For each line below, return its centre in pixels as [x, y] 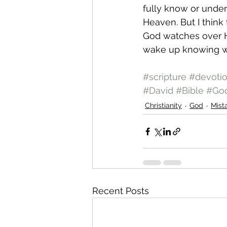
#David [158, 90]
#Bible [190, 90]
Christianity [163, 105]
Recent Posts [121, 191]
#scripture [165, 77]
